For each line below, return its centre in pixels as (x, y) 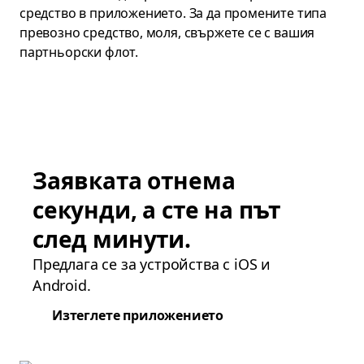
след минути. (112, 239)
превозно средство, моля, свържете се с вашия (167, 32)
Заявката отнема (134, 180)
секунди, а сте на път (157, 210)
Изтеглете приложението (138, 315)
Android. (62, 285)
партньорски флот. (79, 52)
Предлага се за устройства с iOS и (152, 264)
